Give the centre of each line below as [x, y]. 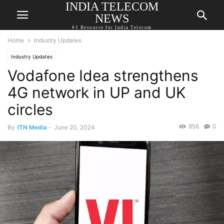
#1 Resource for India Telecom [112, 27]
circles [30, 109]
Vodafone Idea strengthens [103, 75]
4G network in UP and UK [97, 92]
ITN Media [32, 127]
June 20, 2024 [74, 127]
